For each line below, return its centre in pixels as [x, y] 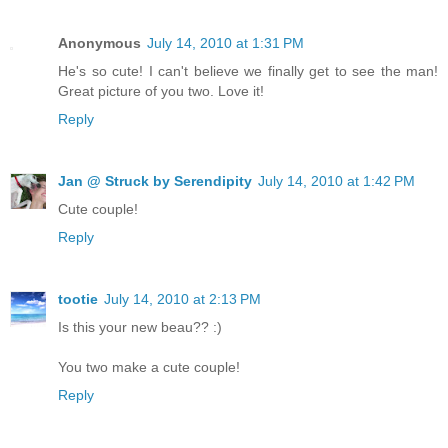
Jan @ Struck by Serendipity [155, 180]
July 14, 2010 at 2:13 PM [182, 298]
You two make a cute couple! [149, 366]
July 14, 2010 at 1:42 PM [336, 180]
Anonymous [99, 42]
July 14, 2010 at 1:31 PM [225, 42]
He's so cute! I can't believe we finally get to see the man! [248, 70]
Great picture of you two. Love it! [161, 90]
